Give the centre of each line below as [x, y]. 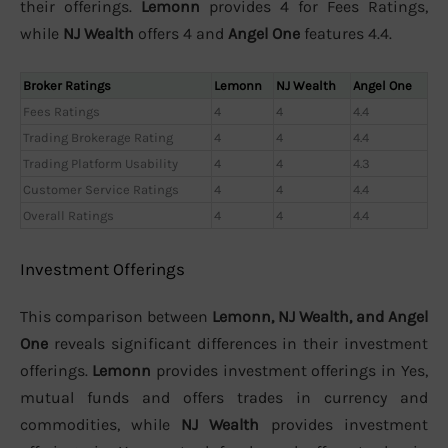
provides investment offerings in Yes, [289, 370]
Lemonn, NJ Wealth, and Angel [320, 316]
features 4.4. [346, 33]
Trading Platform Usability [100, 164]
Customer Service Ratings [101, 190]
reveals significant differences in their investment [238, 343]
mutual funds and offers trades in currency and [224, 397]
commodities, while [100, 424]
